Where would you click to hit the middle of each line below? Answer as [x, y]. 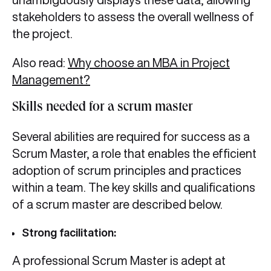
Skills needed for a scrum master [103, 109]
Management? [51, 80]
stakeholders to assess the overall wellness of [133, 17]
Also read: [40, 63]
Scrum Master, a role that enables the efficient [134, 154]
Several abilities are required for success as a [131, 137]
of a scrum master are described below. [117, 204]
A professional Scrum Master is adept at [119, 261]
